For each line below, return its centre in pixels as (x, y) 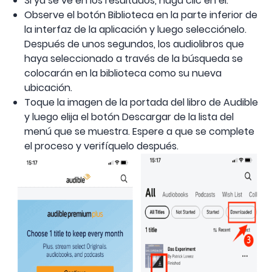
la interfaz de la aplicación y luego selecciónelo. (135, 30)
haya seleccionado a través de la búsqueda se (134, 59)
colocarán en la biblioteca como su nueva (123, 73)
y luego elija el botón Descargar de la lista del (129, 117)
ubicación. (48, 88)
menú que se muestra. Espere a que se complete (139, 132)
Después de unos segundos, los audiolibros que (134, 44)
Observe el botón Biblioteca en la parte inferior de (141, 15)
